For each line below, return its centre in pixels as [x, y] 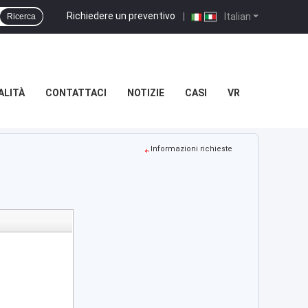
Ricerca [21, 16]
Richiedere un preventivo [121, 15]
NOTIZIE [145, 93]
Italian [236, 16]
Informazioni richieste [191, 149]
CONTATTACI [76, 93]
